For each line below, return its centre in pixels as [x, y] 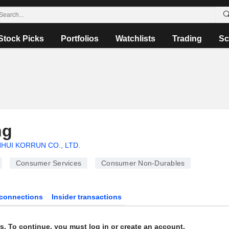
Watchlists [135, 39]
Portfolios [79, 39]
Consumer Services [48, 163]
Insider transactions [87, 197]
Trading [187, 39]
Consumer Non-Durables [143, 163]
